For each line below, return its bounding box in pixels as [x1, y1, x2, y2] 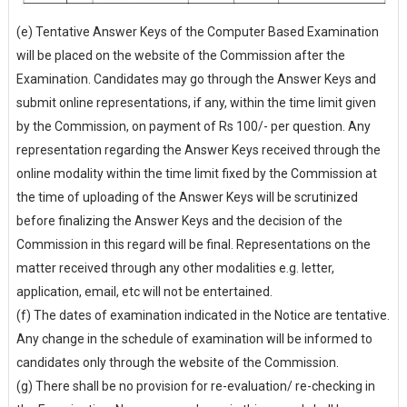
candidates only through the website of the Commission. [15, 355, 339, 370]
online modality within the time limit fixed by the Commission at [15, 166, 377, 181]
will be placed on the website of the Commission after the [15, 48, 345, 63]
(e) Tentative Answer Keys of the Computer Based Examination [15, 25, 379, 39]
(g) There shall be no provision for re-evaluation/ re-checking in [15, 379, 375, 393]
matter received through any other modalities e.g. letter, [15, 261, 334, 275]
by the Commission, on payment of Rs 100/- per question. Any [15, 119, 371, 134]
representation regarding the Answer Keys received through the [15, 143, 381, 157]
